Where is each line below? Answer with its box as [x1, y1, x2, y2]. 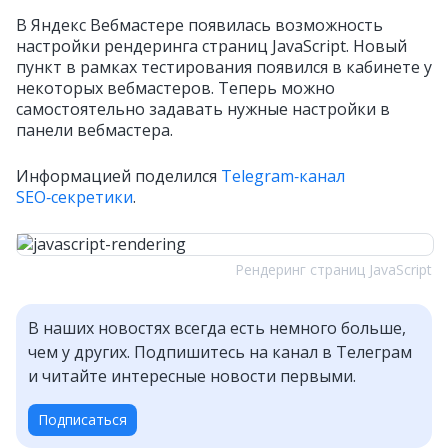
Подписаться [38, 410, 127, 429]
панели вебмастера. [16, 119, 173, 141]
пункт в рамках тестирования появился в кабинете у [16, 56, 432, 78]
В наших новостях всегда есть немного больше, [28, 317, 406, 339]
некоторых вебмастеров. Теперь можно [16, 77, 335, 99]
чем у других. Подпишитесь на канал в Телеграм [28, 341, 412, 363]
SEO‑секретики [16, 186, 133, 208]
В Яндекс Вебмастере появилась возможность [16, 14, 383, 36]
